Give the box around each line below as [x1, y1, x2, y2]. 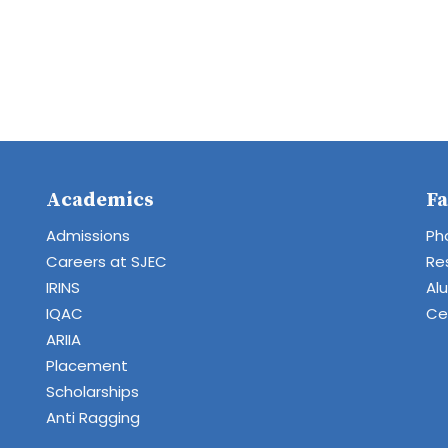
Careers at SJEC [46, 251, 167, 272]
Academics [46, 188, 154, 213]
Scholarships [46, 381, 139, 402]
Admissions [46, 225, 130, 246]
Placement [46, 355, 128, 376]
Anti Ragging [46, 407, 140, 428]
